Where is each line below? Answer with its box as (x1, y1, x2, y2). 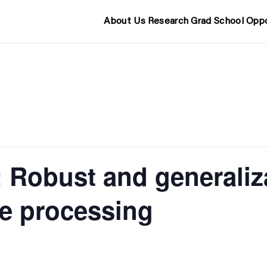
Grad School (191, 17, 244, 26)
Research (147, 17, 189, 26)
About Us (104, 17, 145, 26)
